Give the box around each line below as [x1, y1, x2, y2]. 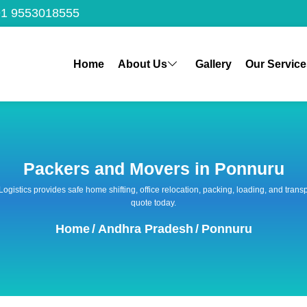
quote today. [131, 197, 176, 208]
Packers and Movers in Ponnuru [23, 159, 284, 178]
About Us [117, 58, 167, 70]
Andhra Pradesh [97, 221, 193, 236]
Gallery [195, 58, 232, 70]
